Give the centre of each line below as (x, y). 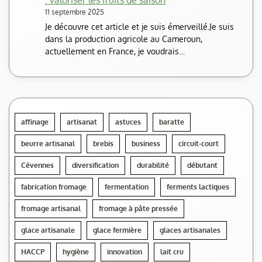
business (146, 144)
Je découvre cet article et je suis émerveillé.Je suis (139, 27)
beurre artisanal (48, 144)
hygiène (76, 252)
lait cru (172, 252)
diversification (95, 166)
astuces (128, 122)
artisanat (82, 122)
